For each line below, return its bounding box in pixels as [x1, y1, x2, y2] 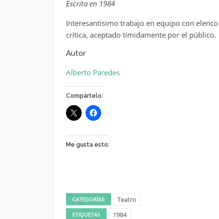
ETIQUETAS [72, 211, 100, 218]
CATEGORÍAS [72, 196, 105, 203]
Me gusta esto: [66, 141, 109, 148]
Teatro [117, 195, 136, 204]
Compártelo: [66, 92, 103, 99]
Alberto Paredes [66, 67, 120, 77]
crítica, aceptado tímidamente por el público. [66, 30, 216, 40]
